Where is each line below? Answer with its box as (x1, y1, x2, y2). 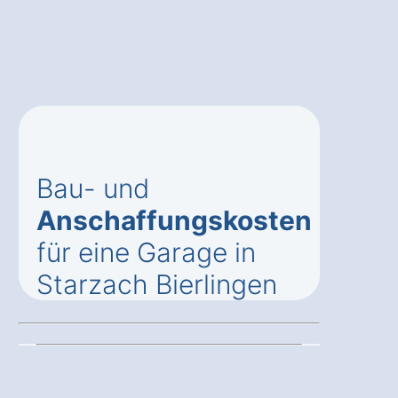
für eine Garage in (36, 235, 256, 268)
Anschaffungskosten (36, 203, 312, 236)
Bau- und (36, 171, 149, 204)
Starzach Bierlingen (36, 267, 277, 300)
